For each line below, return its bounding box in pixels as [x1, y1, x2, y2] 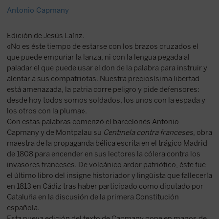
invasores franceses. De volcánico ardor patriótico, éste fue [6, 160, 206, 170]
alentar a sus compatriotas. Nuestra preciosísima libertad [6, 74, 199, 84]
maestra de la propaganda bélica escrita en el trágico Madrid [6, 139, 207, 148]
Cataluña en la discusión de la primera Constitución [6, 193, 179, 202]
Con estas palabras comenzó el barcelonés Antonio [6, 117, 179, 127]
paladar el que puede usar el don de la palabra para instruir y [6, 64, 207, 73]
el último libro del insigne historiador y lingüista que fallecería [6, 171, 212, 180]
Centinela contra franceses [103, 128, 193, 137]
